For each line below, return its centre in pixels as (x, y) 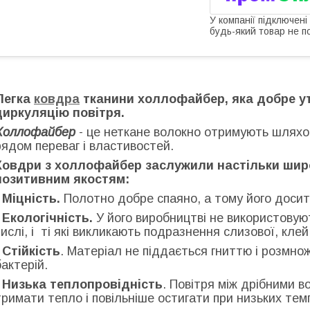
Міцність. (33, 198)
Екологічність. (47, 218)
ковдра (57, 99)
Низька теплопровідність (82, 284)
